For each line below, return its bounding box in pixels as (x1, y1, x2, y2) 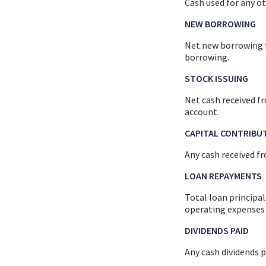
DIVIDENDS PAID (185, 224, 249, 236)
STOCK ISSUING (185, 72, 249, 84)
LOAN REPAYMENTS (185, 169, 262, 182)
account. (185, 105, 220, 118)
